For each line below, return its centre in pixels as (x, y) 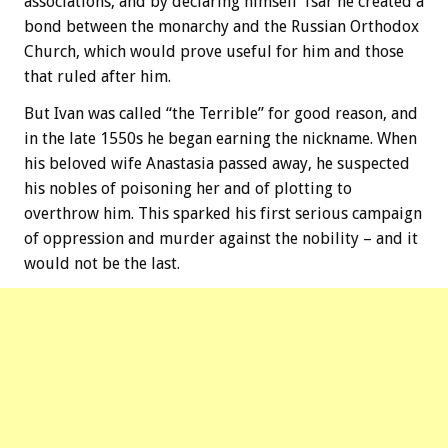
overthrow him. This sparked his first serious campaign (223, 214)
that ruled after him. (97, 77)
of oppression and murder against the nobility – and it (221, 239)
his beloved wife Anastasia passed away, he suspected (217, 164)
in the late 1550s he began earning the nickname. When (220, 139)
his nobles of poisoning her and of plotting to (188, 189)
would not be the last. (102, 264)
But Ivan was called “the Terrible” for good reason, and (221, 114)
